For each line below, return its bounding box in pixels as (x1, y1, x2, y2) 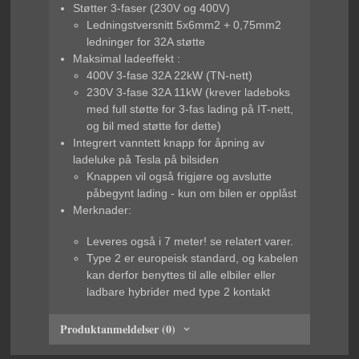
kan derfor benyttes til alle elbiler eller (87, 268, 276, 281)
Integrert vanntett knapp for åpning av (72, 136, 264, 150)
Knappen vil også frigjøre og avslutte (87, 170, 272, 184)
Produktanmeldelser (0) (60, 320, 176, 337)
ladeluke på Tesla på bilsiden (72, 153, 219, 167)
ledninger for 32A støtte (87, 35, 206, 49)
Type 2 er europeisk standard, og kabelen (87, 251, 299, 264)
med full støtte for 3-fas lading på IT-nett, (87, 103, 294, 116)
